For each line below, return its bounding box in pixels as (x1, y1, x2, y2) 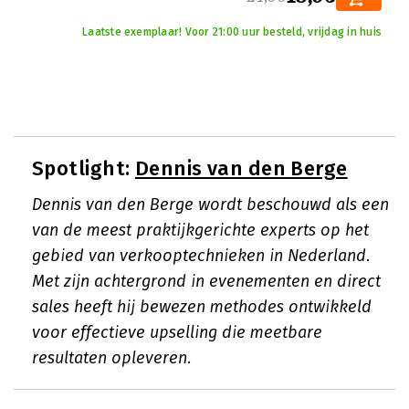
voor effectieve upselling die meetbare (32, 322, 322, 342)
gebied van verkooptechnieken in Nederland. (32, 246, 371, 266)
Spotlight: (32, 156, 135, 181)
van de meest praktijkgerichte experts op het (32, 220, 369, 240)
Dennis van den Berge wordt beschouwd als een (32, 194, 389, 215)
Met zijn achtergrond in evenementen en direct (32, 271, 381, 291)
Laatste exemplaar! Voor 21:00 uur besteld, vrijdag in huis (82, 26, 382, 38)
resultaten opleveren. (32, 348, 192, 368)
